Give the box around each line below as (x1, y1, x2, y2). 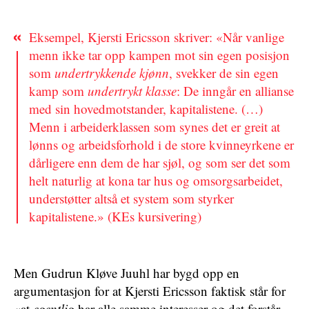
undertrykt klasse (88, 82, 177, 99)
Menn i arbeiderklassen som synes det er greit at (29, 118, 280, 135)
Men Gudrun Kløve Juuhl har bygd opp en (14, 264, 239, 281)
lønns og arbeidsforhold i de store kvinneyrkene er (29, 136, 294, 153)
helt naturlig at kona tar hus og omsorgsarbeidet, (29, 172, 283, 189)
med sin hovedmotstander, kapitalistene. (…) (29, 100, 263, 117)
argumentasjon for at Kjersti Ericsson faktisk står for (14, 282, 286, 299)
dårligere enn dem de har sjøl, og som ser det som (29, 154, 290, 171)
